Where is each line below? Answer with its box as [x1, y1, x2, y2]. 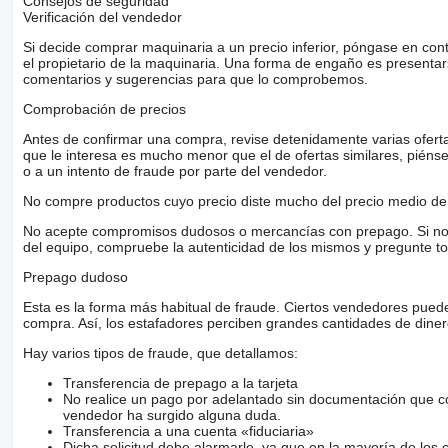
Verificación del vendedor [22, 8, 182, 25]
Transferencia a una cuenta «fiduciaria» [62, 422, 314, 439]
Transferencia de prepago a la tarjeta [62, 374, 298, 391]
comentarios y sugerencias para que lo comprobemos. [22, 70, 368, 87]
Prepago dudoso [22, 268, 128, 285]
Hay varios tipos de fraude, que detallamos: [22, 344, 298, 361]
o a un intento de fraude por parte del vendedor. [22, 162, 327, 179]
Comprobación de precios [22, 100, 186, 117]
